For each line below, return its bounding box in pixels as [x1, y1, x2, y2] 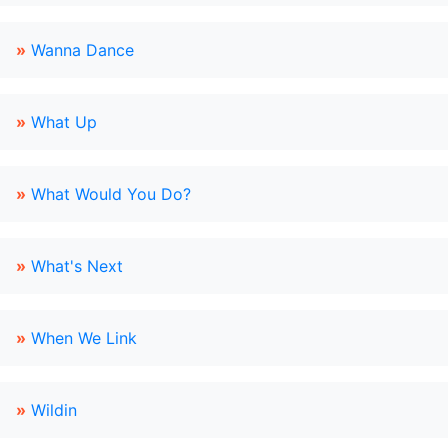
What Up [31, 112, 97, 132]
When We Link [31, 328, 137, 348]
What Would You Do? [31, 184, 191, 204]
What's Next [31, 256, 123, 276]
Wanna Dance [31, 40, 134, 60]
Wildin [31, 400, 77, 420]
